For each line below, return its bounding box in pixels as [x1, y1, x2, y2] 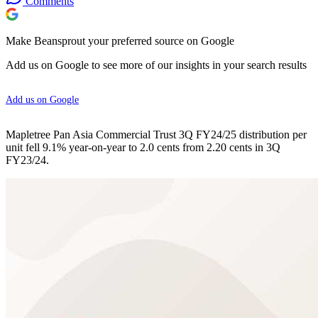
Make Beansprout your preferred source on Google [6, 34, 234, 47]
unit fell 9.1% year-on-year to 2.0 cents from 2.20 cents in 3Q [6, 141, 280, 153]
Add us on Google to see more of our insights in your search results [6, 58, 307, 71]
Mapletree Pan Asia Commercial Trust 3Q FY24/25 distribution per [6, 128, 307, 141]
